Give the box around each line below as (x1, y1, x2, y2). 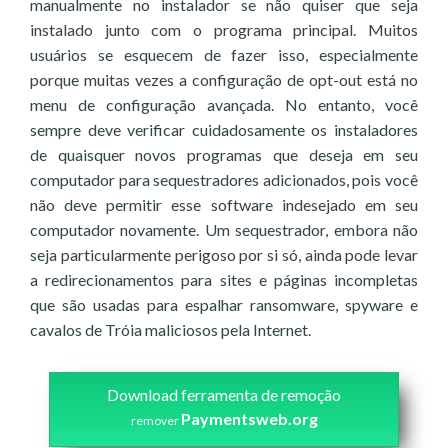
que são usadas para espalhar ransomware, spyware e (30, 295, 418, 314)
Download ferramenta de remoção (107, 385, 341, 404)
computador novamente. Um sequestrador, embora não (30, 220, 418, 239)
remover (130, 413, 181, 428)
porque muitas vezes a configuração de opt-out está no (30, 70, 418, 89)
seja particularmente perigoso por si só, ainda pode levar (30, 245, 418, 264)
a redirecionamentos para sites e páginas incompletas (30, 270, 418, 289)
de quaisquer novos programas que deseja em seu (30, 145, 418, 164)
